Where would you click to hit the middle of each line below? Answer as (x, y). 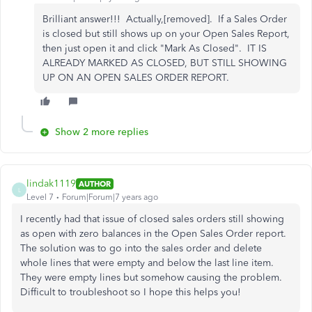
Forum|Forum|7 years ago (110, 197)
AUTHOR (95, 184)
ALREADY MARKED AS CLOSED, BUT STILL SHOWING (165, 63)
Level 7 (40, 197)
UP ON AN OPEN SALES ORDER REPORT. (136, 78)
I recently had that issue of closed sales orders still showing (152, 219)
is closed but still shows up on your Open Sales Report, (166, 34)
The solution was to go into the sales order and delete (141, 248)
